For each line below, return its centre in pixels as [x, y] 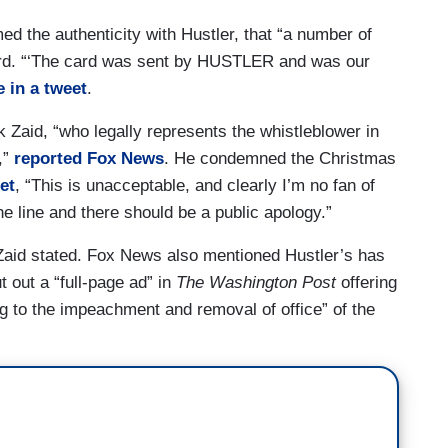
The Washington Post [258, 282]
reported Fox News [89, 158]
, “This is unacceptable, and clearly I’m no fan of [195, 185]
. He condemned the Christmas [280, 158]
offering [369, 282]
